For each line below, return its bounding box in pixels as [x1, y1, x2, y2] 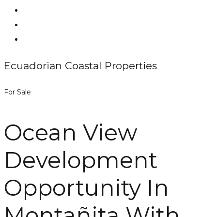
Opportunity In [4, 174, 169, 201]
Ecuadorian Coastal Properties [4, 60, 157, 72]
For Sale [4, 88, 31, 96]
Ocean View [4, 119, 137, 146]
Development [4, 146, 157, 174]
